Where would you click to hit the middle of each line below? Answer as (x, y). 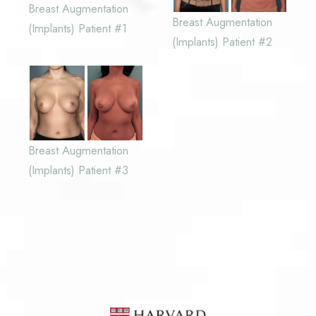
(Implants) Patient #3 (78, 170)
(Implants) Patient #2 (222, 41)
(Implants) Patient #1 (78, 29)
